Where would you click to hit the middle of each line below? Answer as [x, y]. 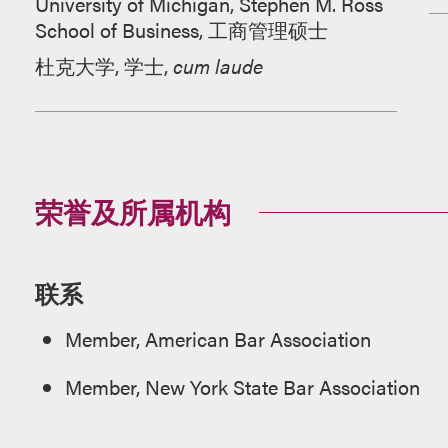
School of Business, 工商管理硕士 [181, 29]
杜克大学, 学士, [103, 65]
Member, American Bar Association [217, 338]
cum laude [217, 65]
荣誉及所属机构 [132, 211]
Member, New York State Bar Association [242, 386]
